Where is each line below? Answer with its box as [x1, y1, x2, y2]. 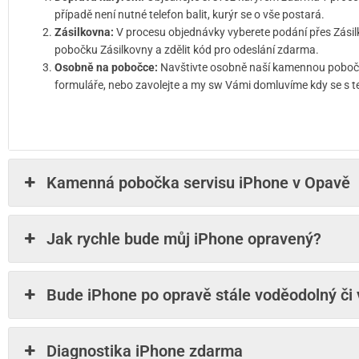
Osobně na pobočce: [54, 61, 160, 74]
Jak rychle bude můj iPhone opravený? [46, 229, 322, 248]
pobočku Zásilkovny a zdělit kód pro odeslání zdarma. [54, 43, 319, 56]
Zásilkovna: [54, 26, 114, 38]
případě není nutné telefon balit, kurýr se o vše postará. [54, 8, 327, 21]
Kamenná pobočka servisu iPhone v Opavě [46, 173, 351, 192]
